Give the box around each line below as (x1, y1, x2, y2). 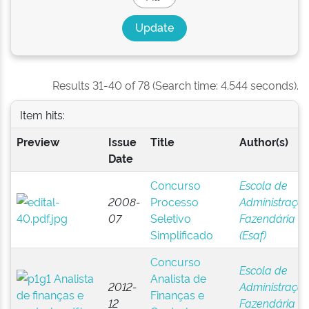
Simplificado (150, 227, 213, 242)
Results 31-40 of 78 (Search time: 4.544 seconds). (52, 77, 299, 92)
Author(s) (239, 134, 288, 149)
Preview (16, 134, 59, 149)
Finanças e (150, 287, 204, 302)
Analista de (150, 270, 206, 286)
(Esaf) (239, 227, 266, 242)
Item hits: (19, 106, 65, 122)
